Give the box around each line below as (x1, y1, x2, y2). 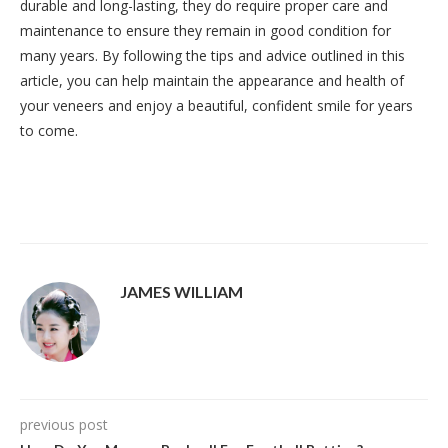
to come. (20, 120, 78, 140)
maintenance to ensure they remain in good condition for (20, 20, 391, 40)
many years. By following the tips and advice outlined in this (20, 45, 405, 65)
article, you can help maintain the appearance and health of (20, 70, 404, 90)
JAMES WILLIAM (120, 281, 243, 301)
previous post (20, 414, 108, 434)
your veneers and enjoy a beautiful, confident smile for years (20, 95, 413, 115)
